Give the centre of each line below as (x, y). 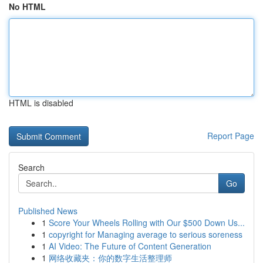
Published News (48, 211)
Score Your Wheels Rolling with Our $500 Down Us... (147, 222)
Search (31, 167)
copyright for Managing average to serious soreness (146, 234)
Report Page (231, 136)
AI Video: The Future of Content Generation (130, 246)
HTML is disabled (41, 103)
